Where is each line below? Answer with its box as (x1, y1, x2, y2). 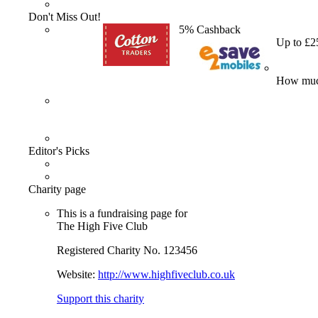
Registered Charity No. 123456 (57, 244, 197, 256)
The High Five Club (57, 220, 148, 232)
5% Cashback (179, 23, 241, 35)
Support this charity (57, 292, 144, 305)
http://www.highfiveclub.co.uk (98, 268, 235, 280)
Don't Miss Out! (28, 11, 101, 23)
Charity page (28, 183, 86, 195)
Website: (57, 268, 98, 280)
